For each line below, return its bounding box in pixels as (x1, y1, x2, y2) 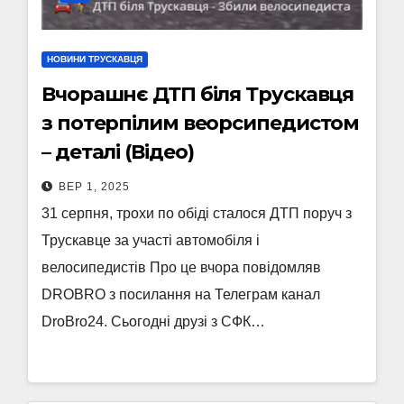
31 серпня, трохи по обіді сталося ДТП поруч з (41, 206, 352, 221)
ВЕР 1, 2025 (59, 180, 130, 193)
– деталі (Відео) (41, 140, 194, 164)
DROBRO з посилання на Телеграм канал (41, 287, 320, 302)
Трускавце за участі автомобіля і (41, 233, 260, 248)
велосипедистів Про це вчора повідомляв (41, 260, 321, 275)
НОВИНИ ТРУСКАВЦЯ (47, 54, 142, 64)
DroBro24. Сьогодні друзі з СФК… (41, 314, 265, 329)
